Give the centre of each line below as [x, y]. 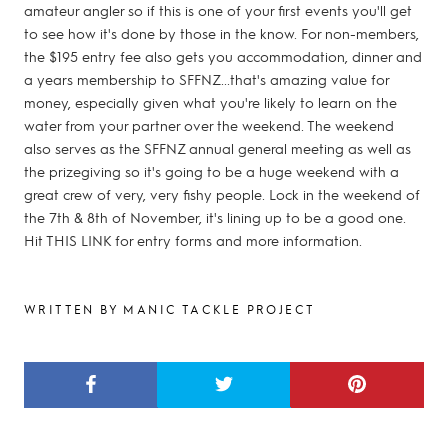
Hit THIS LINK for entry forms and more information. [193, 240]
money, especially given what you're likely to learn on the [210, 102]
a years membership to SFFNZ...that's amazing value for [206, 79]
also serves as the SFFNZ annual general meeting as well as [217, 148]
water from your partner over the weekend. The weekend [209, 125]
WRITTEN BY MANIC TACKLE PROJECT [170, 309]
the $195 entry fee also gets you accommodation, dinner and [223, 56]
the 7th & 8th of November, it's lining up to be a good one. [215, 217]
